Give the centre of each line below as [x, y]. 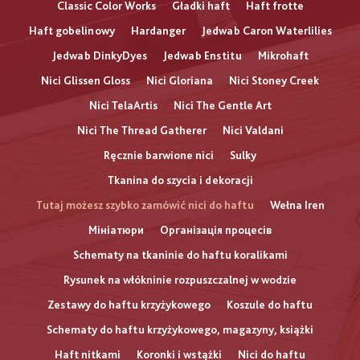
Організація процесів [216, 230]
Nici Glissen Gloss [86, 81]
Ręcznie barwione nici [159, 155]
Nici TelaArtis [123, 106]
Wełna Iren [297, 205]
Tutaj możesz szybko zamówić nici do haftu [145, 205]
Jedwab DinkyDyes [99, 56]
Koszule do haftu [270, 305]
